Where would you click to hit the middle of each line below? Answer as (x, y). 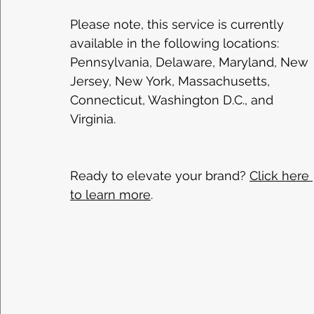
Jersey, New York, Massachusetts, (172, 81)
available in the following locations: (176, 43)
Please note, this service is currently (179, 24)
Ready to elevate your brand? (160, 176)
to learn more (110, 194)
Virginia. (95, 119)
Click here (281, 176)
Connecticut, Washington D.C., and (173, 100)
